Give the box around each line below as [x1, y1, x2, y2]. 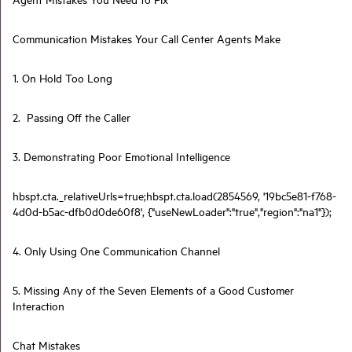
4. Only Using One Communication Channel [13, 243, 220, 259]
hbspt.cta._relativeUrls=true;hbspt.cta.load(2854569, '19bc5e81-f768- [13, 188, 336, 204]
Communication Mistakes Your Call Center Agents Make [13, 31, 280, 47]
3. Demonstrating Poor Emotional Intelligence [13, 148, 230, 165]
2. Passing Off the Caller [13, 109, 130, 126]
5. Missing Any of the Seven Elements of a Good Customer [13, 282, 294, 299]
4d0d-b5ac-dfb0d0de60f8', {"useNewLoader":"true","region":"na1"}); [13, 203, 332, 220]
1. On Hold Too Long [13, 70, 112, 86]
